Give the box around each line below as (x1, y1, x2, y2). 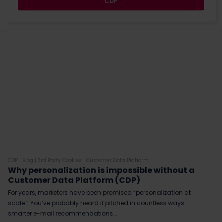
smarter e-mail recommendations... (8, 209, 117, 218)
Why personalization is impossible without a (8, 165, 195, 176)
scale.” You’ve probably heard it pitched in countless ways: (8, 199, 186, 208)
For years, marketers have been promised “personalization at (8, 188, 191, 197)
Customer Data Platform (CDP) (8, 174, 140, 186)
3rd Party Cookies (38, 157, 82, 165)
